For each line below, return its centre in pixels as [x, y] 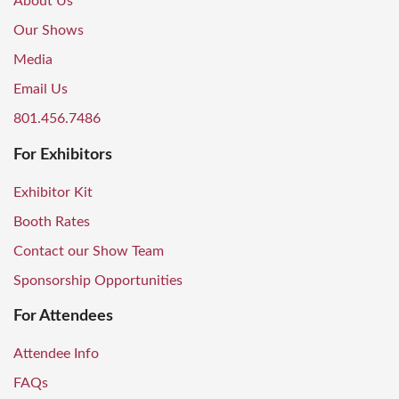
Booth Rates [52, 221]
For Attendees [63, 317]
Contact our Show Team [89, 251]
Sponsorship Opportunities [98, 280]
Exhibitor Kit [53, 192]
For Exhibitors [63, 155]
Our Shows [49, 31]
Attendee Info [56, 354]
